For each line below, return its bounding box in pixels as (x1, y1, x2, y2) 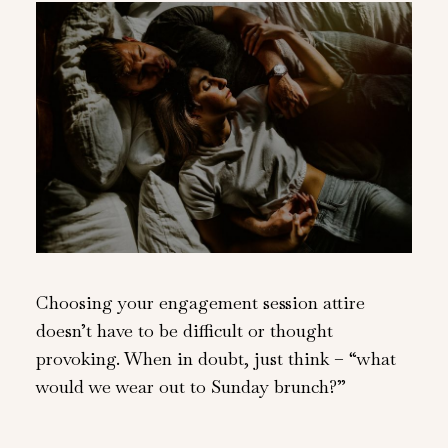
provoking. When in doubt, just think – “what (35, 346, 396, 370)
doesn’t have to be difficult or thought (35, 318, 333, 342)
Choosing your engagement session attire (35, 290, 365, 314)
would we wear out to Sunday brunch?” (35, 374, 346, 398)
